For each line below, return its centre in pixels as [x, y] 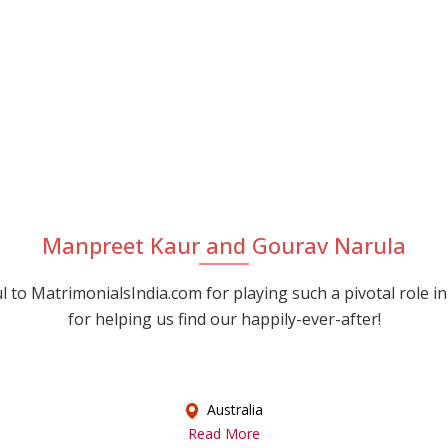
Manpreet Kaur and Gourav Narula [224, 244]
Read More [224, 434]
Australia [232, 409]
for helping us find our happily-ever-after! [224, 318]
